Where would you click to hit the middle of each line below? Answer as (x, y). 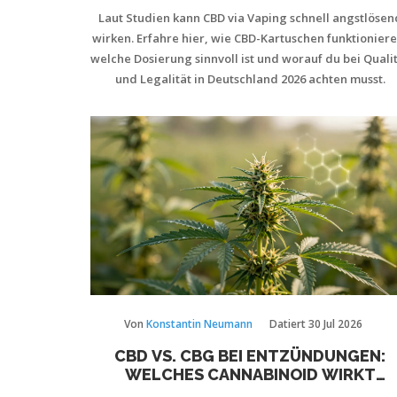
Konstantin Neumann (199, 324)
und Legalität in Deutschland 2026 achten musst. (250, 78)
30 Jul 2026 (335, 324)
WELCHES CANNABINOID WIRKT (250, 374)
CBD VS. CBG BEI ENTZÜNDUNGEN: (250, 356)
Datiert (289, 324)
